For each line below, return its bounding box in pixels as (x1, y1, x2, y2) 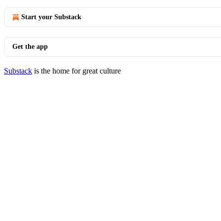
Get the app (12, 43, 48, 50)
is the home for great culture (32, 67, 121, 75)
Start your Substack (21, 13, 81, 21)
